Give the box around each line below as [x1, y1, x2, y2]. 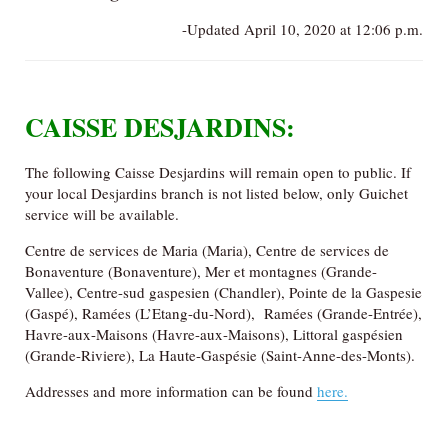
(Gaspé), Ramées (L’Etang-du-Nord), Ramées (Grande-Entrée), [25, 302, 422, 323]
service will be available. [25, 203, 179, 224]
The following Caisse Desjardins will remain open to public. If [25, 161, 411, 182]
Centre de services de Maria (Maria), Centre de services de [25, 239, 389, 260]
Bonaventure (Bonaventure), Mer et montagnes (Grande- [25, 260, 377, 281]
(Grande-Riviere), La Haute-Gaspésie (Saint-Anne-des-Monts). [25, 344, 415, 365]
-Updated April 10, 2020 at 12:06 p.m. [182, 19, 423, 39]
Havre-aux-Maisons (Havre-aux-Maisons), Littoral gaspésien [25, 323, 403, 344]
